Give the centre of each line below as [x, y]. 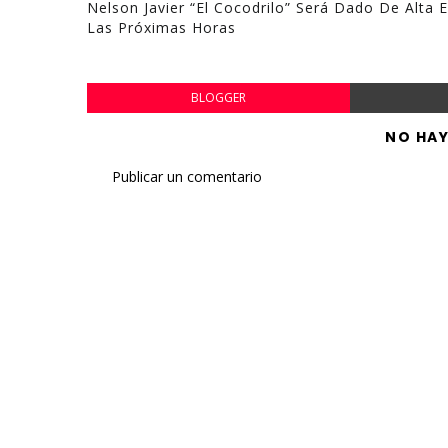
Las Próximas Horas [161, 27]
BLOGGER [218, 97]
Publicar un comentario [187, 176]
